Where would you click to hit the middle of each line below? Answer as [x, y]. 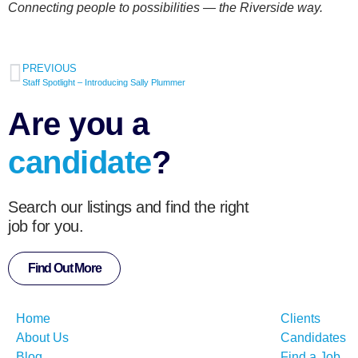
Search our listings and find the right [128, 207]
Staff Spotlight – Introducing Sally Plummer [104, 82]
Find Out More [65, 268]
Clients [300, 318]
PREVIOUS [50, 68]
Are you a [79, 123]
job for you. [46, 226]
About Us [42, 337]
